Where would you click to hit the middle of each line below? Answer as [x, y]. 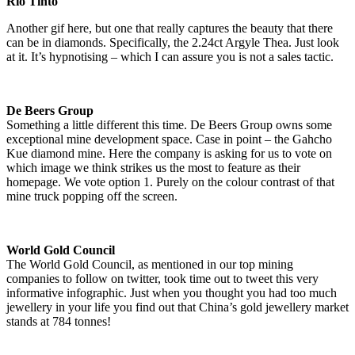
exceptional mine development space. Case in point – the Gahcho [169, 139]
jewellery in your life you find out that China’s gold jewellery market [177, 307]
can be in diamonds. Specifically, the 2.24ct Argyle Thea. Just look [173, 42]
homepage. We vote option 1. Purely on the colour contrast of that [170, 181]
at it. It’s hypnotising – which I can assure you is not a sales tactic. [170, 56]
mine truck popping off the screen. [92, 196]
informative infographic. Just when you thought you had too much [172, 292]
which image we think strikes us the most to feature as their [153, 167]
